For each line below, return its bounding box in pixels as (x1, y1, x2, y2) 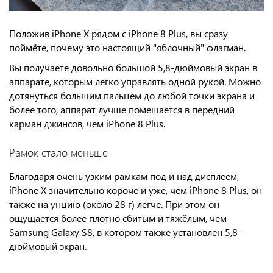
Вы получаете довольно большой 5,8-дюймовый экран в (9, 60, 257, 74)
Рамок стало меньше (9, 144, 108, 160)
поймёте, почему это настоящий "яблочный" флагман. (9, 40, 246, 54)
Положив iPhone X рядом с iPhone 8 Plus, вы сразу (9, 26, 228, 40)
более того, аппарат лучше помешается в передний (9, 102, 235, 116)
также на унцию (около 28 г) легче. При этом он (9, 197, 219, 210)
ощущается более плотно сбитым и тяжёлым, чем (9, 211, 227, 224)
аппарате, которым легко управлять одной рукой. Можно (9, 74, 261, 88)
